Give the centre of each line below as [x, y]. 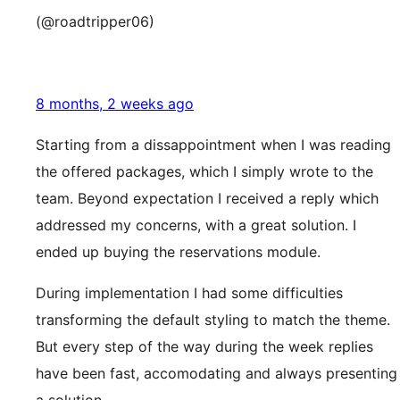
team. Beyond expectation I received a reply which [207, 198]
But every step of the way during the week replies [204, 346]
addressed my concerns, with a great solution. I [196, 225]
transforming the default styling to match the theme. [213, 320]
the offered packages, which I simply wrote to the [204, 171]
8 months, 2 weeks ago [115, 104]
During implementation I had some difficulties [189, 293]
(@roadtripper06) [95, 21]
